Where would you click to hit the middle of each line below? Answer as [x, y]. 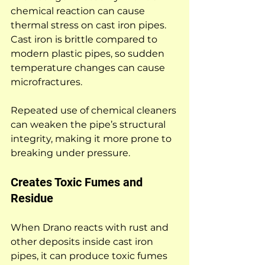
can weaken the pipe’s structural [89, 124]
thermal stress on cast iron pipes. [90, 25]
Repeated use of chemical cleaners [95, 110]
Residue [32, 198]
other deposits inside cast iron [83, 241]
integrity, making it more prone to [92, 138]
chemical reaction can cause [79, 11]
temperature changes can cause [89, 67]
